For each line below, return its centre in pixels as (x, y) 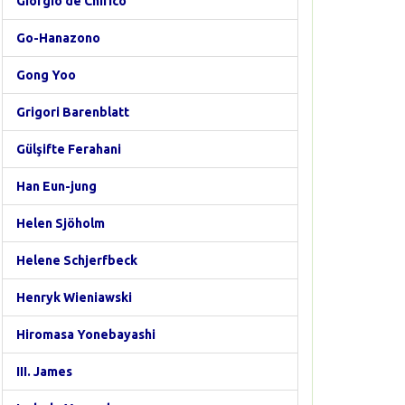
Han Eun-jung (57, 186)
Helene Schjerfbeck (77, 260)
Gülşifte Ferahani (69, 149)
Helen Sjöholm (61, 223)
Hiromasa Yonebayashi (86, 334)
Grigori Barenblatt (73, 112)
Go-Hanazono (58, 38)
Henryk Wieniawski (74, 297)
